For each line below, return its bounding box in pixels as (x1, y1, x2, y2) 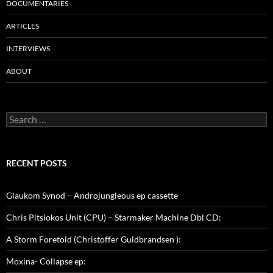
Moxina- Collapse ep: (6, 256, 86, 267)
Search (5, 112, 31, 122)
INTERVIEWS (6, 44, 50, 54)
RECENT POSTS (6, 158, 67, 169)
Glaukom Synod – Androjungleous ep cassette (6, 190, 178, 201)
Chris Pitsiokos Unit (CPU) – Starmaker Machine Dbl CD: (6, 212, 221, 223)
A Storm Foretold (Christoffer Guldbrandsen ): (6, 234, 181, 245)
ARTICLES (6, 21, 39, 31)
